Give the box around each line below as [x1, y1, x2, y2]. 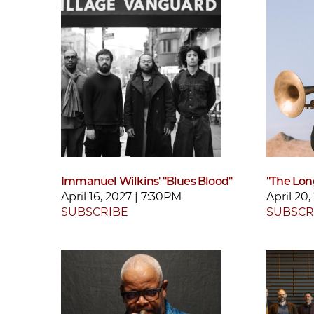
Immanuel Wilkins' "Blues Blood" [61, 174, 233, 188]
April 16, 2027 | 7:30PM [61, 189, 182, 203]
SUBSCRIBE [61, 205, 128, 219]
